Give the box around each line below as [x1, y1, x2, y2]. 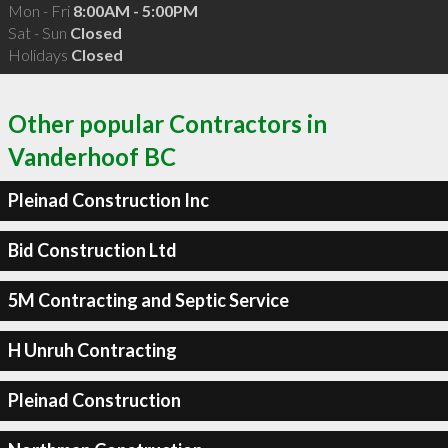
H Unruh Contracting [7, 339, 177, 361]
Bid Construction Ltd [7, 239, 177, 261]
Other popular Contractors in [8, 108, 327, 138]
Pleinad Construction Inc [7, 189, 209, 211]
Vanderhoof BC [8, 141, 176, 171]
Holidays [7, 45, 71, 64]
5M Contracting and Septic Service [7, 289, 289, 311]
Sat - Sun [7, 23, 70, 42]
